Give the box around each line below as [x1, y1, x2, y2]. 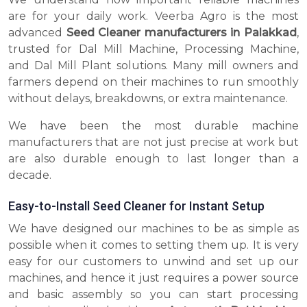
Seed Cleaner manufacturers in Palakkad [66, 26, 297, 40]
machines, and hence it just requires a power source [8, 271, 299, 285]
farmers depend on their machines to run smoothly [8, 75, 299, 89]
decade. [8, 169, 54, 182]
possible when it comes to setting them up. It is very [8, 238, 299, 252]
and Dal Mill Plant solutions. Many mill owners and [8, 59, 299, 73]
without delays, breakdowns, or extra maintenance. [8, 92, 291, 106]
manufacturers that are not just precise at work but [8, 136, 299, 149]
